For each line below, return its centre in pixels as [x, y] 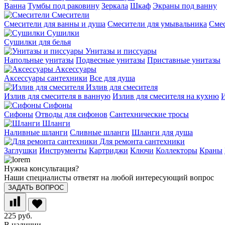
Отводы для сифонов [71, 115]
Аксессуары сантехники [46, 78]
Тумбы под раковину [64, 6]
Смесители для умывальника [157, 24]
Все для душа [112, 78]
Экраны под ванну [185, 6]
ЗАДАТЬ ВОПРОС [36, 188]
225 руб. [18, 216]
